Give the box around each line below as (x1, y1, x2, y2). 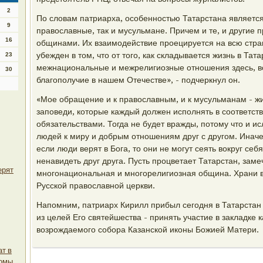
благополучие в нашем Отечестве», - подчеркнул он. (36, 75, 240, 85)
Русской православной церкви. (36, 181, 155, 190)
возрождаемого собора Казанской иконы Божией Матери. (36, 225, 259, 234)
